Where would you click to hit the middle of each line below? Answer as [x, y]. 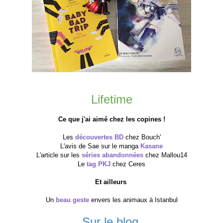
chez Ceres [128, 164]
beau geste [72, 200]
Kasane [152, 146]
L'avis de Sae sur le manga [100, 146]
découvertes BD [99, 137]
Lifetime [111, 99]
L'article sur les [59, 155]
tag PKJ [99, 164]
